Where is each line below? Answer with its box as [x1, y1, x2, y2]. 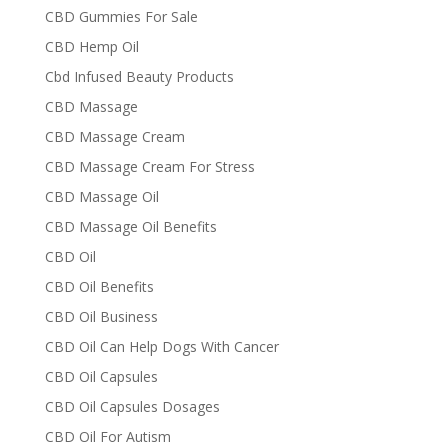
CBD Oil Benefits [44, 277, 154, 296]
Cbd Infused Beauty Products [44, 67, 234, 86]
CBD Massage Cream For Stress [44, 157, 255, 176]
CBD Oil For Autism [44, 427, 171, 446]
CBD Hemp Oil [44, 37, 139, 56]
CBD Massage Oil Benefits [44, 217, 217, 236]
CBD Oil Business [44, 307, 158, 326]
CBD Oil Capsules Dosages [44, 397, 224, 416]
